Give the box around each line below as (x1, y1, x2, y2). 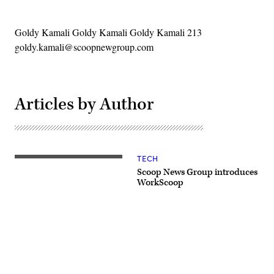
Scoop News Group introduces (137, 166, 257, 178)
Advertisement (136, 254, 192, 267)
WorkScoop (137, 177, 183, 188)
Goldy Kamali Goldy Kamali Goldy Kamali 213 (15, 26, 202, 39)
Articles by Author (15, 93, 154, 116)
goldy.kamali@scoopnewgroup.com (15, 40, 154, 53)
